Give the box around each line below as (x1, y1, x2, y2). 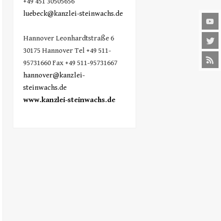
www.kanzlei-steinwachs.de (23, 95, 115, 104)
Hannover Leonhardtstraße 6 (23, 34, 114, 42)
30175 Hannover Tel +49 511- (23, 46, 111, 55)
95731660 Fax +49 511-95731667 (23, 58, 117, 67)
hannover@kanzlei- (23, 71, 85, 79)
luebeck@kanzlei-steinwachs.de (23, 9, 123, 18)
